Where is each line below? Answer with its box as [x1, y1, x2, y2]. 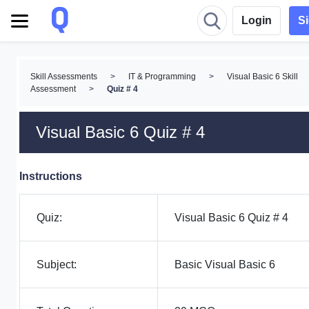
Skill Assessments [30, 72, 97, 81]
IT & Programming [128, 72, 196, 81]
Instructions [19, 170, 82, 182]
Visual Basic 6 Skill [227, 72, 298, 81]
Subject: [37, 259, 77, 270]
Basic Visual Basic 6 [175, 259, 275, 270]
